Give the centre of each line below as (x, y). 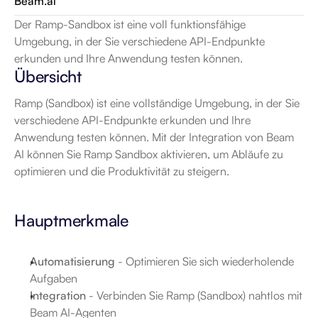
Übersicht (48, 76)
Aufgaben (54, 278)
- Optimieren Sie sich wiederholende (204, 261)
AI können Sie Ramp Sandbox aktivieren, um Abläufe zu (149, 154)
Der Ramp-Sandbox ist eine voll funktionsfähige (130, 24)
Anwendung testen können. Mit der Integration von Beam (154, 137)
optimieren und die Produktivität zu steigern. (122, 171)
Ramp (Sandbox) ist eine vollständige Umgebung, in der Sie (157, 103)
